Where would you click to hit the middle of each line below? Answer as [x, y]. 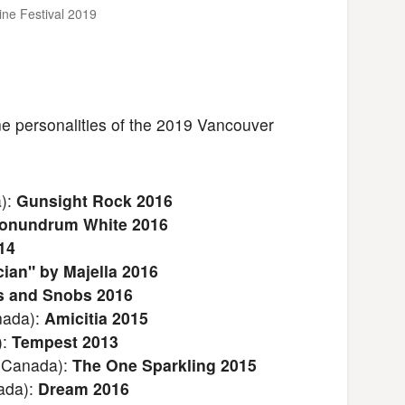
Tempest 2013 [65, 341]
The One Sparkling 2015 [165, 364]
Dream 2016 [84, 388]
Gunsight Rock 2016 [94, 200]
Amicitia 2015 [96, 317]
